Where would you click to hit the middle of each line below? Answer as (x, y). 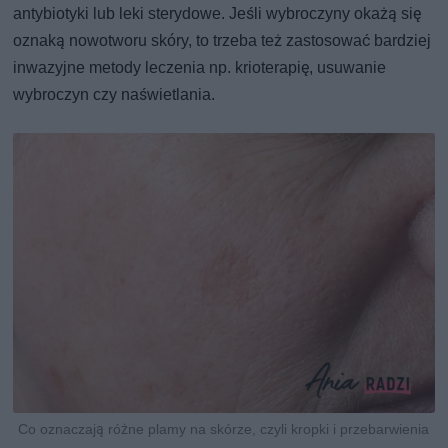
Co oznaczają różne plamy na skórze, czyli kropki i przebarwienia (224, 428)
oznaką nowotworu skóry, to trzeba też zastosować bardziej (222, 40)
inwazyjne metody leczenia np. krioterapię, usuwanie (200, 67)
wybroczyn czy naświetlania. (114, 94)
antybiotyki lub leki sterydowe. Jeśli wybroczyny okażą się (217, 13)
